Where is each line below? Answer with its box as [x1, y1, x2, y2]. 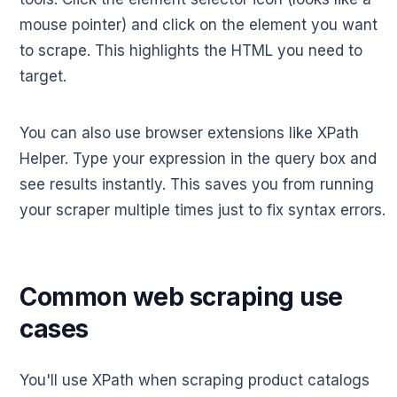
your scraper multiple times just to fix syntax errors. [19, 201, 385, 220]
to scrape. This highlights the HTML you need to [19, 42, 362, 60]
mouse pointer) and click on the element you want [19, 16, 378, 35]
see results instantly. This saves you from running [19, 175, 374, 194]
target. [19, 67, 66, 86]
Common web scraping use [19, 282, 343, 313]
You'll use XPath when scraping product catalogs [19, 371, 370, 390]
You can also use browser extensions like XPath [19, 124, 359, 143]
